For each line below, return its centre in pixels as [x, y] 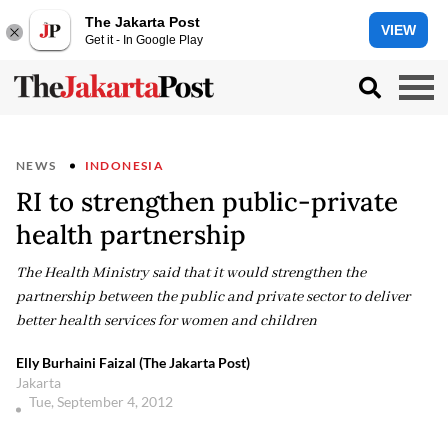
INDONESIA [124, 165]
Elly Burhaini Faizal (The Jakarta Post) [133, 362]
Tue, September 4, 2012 [102, 401]
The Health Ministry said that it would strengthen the [191, 273]
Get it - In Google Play [144, 39]
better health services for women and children [166, 321]
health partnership [131, 234]
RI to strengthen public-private [207, 201]
